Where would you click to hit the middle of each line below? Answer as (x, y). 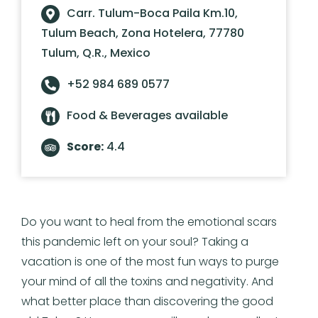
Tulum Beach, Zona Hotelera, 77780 (143, 33)
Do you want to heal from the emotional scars (149, 221)
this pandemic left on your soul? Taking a (135, 241)
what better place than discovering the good (147, 301)
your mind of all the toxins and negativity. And (147, 281)
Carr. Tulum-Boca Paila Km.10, (152, 13)
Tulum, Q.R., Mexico (96, 53)
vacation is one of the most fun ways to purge (150, 261)
